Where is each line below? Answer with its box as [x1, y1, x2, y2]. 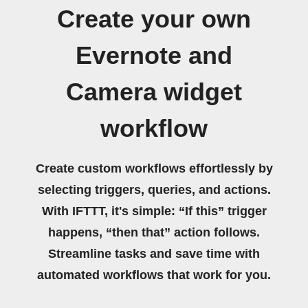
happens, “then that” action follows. [48, 225, 260, 239]
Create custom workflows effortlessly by [35, 161, 273, 175]
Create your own [57, 5, 251, 33]
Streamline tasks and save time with [48, 246, 260, 261]
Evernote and [76, 41, 232, 69]
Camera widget [66, 78, 242, 106]
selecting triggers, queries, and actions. [37, 182, 271, 197]
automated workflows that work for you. [37, 267, 271, 282]
